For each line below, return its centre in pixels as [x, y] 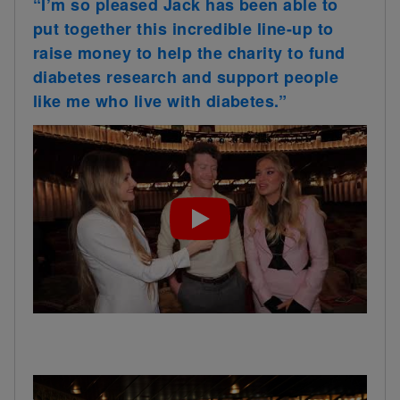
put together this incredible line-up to [183, 28]
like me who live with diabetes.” [160, 100]
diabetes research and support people [186, 76]
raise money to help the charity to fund [189, 52]
